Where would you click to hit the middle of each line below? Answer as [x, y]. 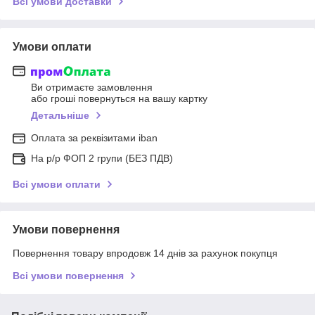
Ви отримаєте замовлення [92, 88]
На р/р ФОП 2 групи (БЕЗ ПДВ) [102, 159]
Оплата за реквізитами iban [94, 138]
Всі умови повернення [68, 276]
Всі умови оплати [57, 185]
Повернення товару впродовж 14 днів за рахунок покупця [145, 253]
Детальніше [60, 116]
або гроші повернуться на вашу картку [119, 99]
